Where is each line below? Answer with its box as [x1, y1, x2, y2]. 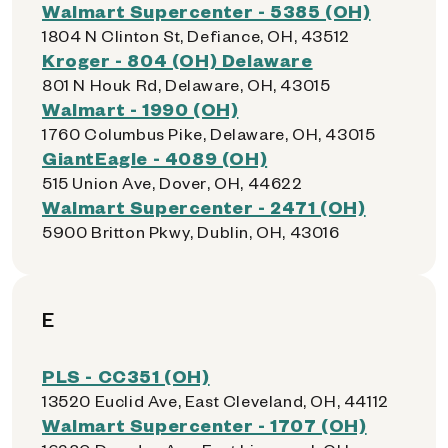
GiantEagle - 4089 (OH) [42, 146, 268, 169]
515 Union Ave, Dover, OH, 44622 [42, 172, 303, 193]
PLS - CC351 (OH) [42, 364, 210, 387]
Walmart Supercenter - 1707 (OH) [42, 413, 367, 436]
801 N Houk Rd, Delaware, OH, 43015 [42, 74, 331, 95]
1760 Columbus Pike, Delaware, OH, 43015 [42, 123, 376, 144]
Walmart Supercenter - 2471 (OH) [42, 195, 366, 218]
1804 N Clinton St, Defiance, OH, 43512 [42, 25, 350, 46]
